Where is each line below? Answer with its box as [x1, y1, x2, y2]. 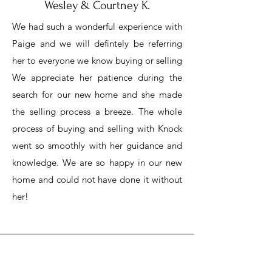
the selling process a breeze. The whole [12, 106, 182, 117]
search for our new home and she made [12, 89, 182, 100]
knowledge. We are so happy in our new [12, 157, 182, 168]
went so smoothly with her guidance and [12, 140, 182, 151]
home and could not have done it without [12, 174, 182, 185]
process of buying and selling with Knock [12, 123, 182, 134]
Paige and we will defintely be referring [12, 38, 182, 49]
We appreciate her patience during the [12, 72, 182, 83]
